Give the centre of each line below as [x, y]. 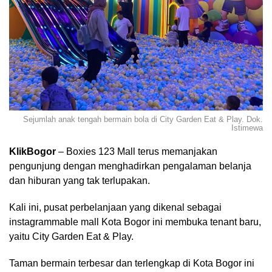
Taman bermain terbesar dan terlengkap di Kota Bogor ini [132, 263]
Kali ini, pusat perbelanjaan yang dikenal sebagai [115, 207]
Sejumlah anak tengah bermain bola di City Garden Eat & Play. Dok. [143, 119]
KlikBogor [32, 151]
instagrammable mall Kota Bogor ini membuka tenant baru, [135, 222]
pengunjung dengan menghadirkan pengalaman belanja [130, 166]
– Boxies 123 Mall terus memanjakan [137, 151]
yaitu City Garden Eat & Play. [71, 236]
